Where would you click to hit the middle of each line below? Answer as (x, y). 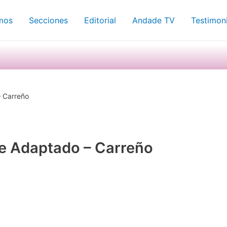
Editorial (100, 20)
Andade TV (154, 20)
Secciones (48, 20)
